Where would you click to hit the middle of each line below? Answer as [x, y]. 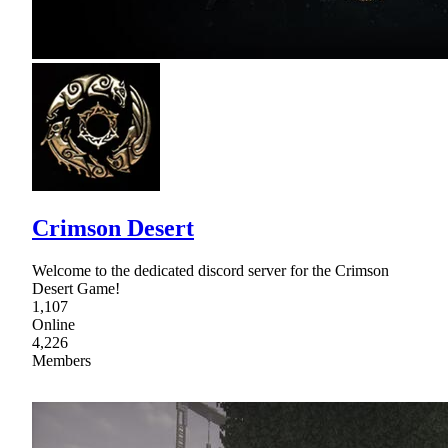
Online [53, 324]
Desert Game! [76, 288]
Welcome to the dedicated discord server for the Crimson [210, 270]
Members [61, 360]
